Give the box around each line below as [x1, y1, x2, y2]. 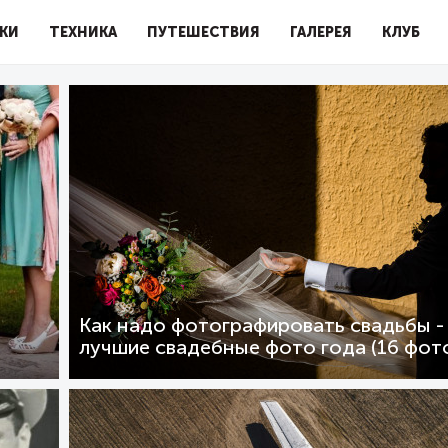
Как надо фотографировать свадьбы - [79, 314, 444, 337]
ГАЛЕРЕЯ [290, 24, 352, 40]
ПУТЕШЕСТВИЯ [147, 24, 260, 40]
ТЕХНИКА [49, 24, 117, 40]
